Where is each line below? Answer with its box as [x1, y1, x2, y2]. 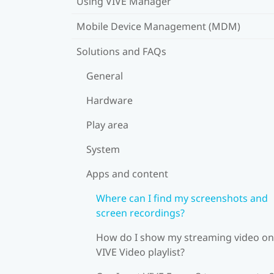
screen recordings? [96, 206, 185, 220]
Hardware [86, 93, 133, 107]
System [86, 142, 120, 156]
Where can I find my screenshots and [96, 191, 268, 205]
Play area [86, 117, 128, 131]
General [86, 68, 123, 83]
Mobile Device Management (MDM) [76, 19, 240, 33]
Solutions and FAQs [76, 44, 166, 58]
